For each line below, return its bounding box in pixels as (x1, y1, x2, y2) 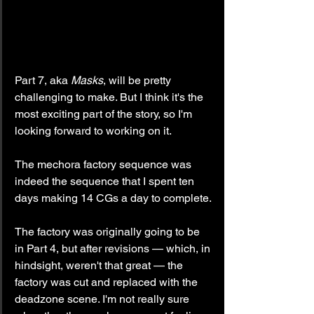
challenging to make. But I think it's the (15, 90, 206, 104)
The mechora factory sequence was (15, 157, 194, 171)
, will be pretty (103, 73, 174, 87)
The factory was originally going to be (15, 224, 203, 238)
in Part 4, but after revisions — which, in (15, 241, 213, 255)
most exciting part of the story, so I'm (15, 107, 195, 121)
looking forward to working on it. (15, 123, 172, 137)
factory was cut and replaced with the (15, 275, 200, 289)
